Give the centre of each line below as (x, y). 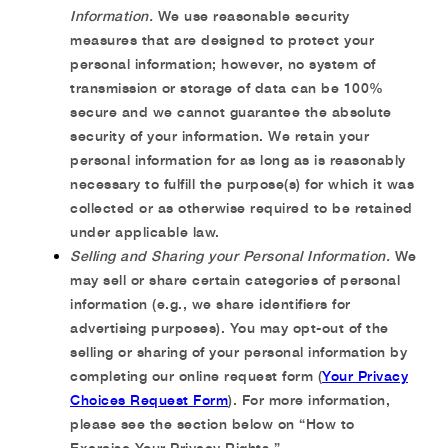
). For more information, (309, 399)
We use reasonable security (251, 15)
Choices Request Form (149, 399)
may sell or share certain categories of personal (235, 279)
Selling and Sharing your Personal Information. (232, 255)
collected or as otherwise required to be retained (241, 207)
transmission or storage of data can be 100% (227, 87)
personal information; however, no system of (223, 63)
